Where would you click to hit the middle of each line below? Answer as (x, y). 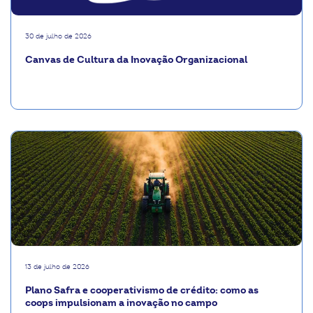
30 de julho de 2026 (58, 36)
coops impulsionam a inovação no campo (121, 303)
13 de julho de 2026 (57, 267)
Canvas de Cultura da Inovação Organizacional (136, 59)
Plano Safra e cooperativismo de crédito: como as (142, 290)
